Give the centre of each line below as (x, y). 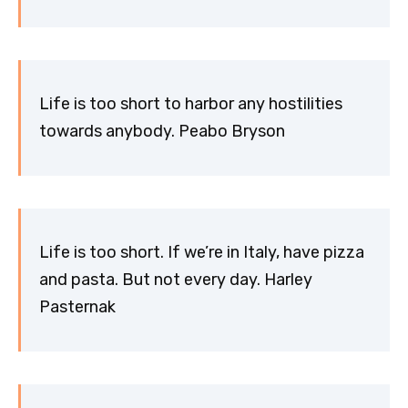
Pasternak (77, 307)
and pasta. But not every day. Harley (176, 280)
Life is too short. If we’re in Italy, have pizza (202, 253)
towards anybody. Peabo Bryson (162, 132)
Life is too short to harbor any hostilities (191, 104)
